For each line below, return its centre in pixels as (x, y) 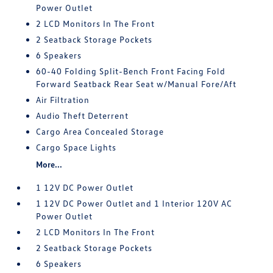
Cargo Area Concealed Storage (100, 131)
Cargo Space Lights (76, 147)
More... (49, 164)
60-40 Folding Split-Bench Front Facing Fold (131, 71)
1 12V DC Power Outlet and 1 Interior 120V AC (134, 203)
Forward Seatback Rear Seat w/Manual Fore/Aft (136, 84)
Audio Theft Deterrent (83, 115)
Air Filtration (63, 100)
